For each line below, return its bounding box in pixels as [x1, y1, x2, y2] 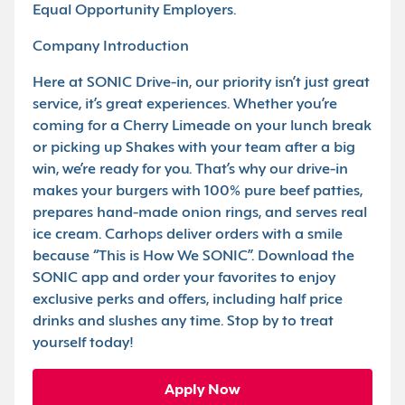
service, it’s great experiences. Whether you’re [33, 98, 337, 112]
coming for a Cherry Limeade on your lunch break [33, 119, 372, 134]
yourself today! [33, 336, 134, 351]
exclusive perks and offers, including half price [33, 293, 343, 307]
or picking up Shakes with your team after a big [33, 141, 355, 155]
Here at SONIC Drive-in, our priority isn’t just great [33, 76, 370, 90]
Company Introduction [33, 40, 189, 54]
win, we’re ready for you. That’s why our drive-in [33, 163, 348, 177]
